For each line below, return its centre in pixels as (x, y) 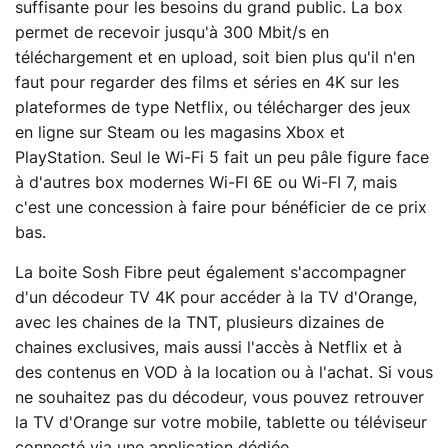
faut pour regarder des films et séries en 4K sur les (207, 82)
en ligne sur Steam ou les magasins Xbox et (180, 132)
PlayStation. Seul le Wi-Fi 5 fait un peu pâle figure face (222, 157)
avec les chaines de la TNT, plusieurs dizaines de (199, 322)
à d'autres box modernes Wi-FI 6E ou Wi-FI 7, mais (206, 182)
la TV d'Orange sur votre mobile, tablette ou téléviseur (221, 422)
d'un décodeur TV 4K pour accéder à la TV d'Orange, (216, 297)
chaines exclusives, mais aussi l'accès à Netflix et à (208, 347)
